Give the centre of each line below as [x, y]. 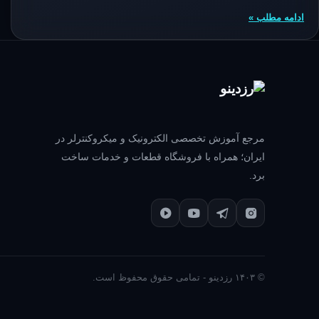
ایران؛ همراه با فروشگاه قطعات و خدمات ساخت [163, 157]
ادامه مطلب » [276, 17]
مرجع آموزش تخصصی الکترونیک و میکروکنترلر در [160, 138]
